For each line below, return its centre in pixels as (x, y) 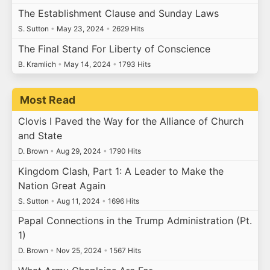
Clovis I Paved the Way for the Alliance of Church (130, 121)
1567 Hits (124, 251)
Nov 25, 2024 (79, 251)
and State (40, 136)
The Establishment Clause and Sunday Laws (118, 14)
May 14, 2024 (87, 64)
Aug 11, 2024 (78, 201)
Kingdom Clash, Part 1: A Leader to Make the (121, 171)
